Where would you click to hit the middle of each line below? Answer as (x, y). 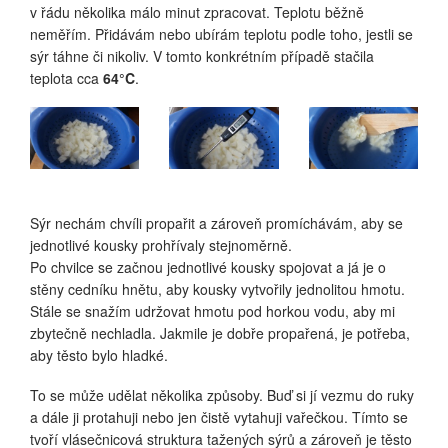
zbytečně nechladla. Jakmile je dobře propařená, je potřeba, (220, 332)
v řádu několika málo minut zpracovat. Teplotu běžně (197, 12)
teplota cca (66, 78)
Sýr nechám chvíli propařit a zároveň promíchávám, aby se (216, 222)
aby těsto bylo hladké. (99, 354)
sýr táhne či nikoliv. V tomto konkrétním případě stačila (202, 56)
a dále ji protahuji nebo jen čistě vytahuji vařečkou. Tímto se (219, 416)
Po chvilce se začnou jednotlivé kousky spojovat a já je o (208, 266)
